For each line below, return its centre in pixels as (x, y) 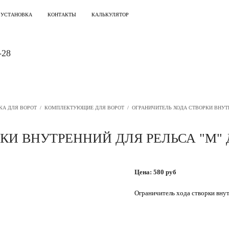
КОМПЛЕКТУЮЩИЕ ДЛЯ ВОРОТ (84, 108)
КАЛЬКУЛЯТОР (110, 15)
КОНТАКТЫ (62, 15)
